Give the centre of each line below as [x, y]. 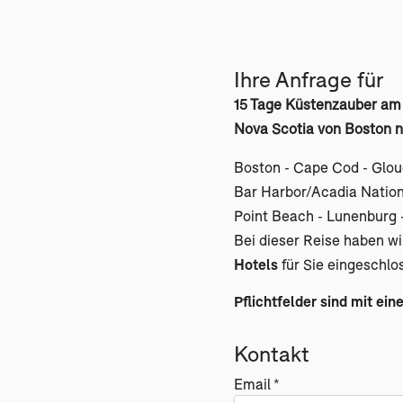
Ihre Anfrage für [309, 79]
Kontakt [272, 354]
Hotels [256, 264]
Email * [257, 384]
